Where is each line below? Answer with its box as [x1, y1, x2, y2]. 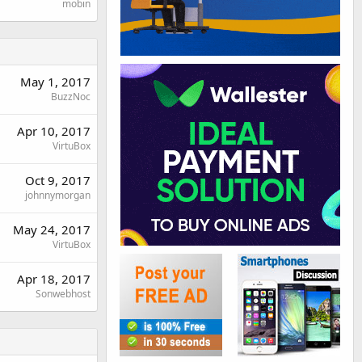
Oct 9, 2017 [25, 171, 90, 188]
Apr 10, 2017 [17, 122, 90, 139]
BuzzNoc [51, 89, 90, 103]
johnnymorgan [25, 187, 90, 202]
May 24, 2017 [13, 221, 90, 238]
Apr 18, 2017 [17, 270, 90, 287]
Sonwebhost [36, 286, 90, 301]
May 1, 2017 [20, 73, 90, 90]
